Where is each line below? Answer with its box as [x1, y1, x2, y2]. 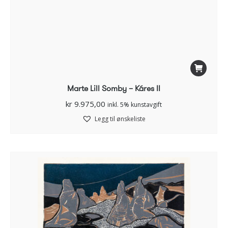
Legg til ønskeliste [95, 115, 146, 124]
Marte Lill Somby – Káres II [67, 82, 160, 95]
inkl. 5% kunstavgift [107, 100, 162, 109]
